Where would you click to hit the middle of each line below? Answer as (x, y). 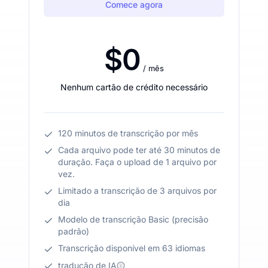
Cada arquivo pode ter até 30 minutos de (139, 150)
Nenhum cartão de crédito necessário (134, 87)
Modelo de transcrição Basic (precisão (133, 219)
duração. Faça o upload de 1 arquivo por (137, 162)
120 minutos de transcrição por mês (128, 133)
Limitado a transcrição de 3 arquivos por (137, 190)
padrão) (74, 231)
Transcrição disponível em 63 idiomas (132, 248)
